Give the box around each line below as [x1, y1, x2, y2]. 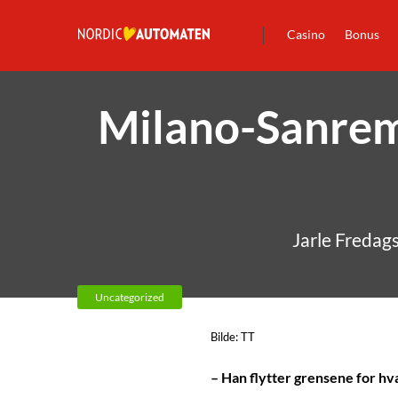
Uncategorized [95, 291, 164, 304]
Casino [287, 27, 325, 42]
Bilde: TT [211, 330, 255, 344]
